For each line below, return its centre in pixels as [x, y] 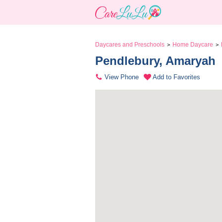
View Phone [122, 77]
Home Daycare [193, 45]
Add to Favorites [176, 77]
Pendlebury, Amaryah [157, 61]
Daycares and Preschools [130, 45]
